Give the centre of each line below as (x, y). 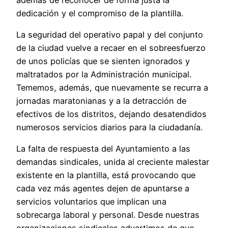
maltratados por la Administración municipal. (104, 75)
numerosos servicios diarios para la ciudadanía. (109, 127)
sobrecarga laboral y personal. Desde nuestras (108, 215)
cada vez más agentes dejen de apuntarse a (103, 189)
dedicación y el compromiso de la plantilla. (100, 13)
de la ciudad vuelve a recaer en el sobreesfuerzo (111, 48)
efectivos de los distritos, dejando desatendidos (111, 114)
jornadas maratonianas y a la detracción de (101, 101)
